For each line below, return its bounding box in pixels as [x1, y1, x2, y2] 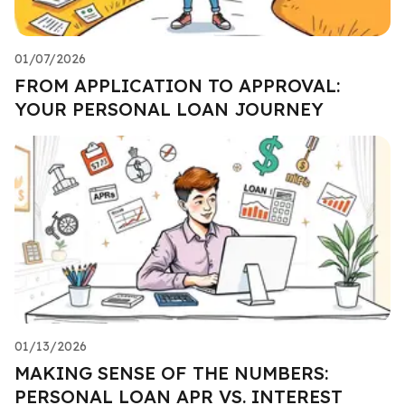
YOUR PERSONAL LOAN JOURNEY [14, 97, 324, 120]
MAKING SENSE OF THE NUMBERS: [14, 361, 328, 384]
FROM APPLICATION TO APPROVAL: [14, 73, 340, 97]
